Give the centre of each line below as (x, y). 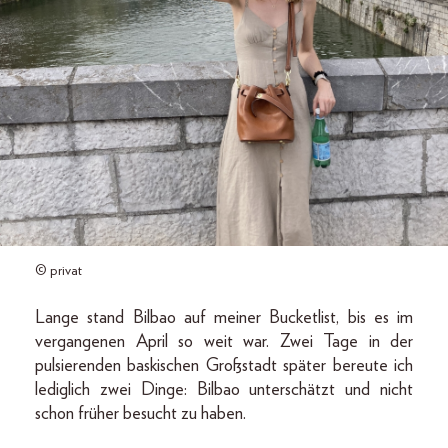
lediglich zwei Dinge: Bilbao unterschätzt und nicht (224, 390)
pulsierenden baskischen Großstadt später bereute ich (224, 366)
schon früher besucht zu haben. (140, 414)
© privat (58, 271)
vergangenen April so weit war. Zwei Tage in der (224, 342)
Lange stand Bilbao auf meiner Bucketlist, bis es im (224, 318)
